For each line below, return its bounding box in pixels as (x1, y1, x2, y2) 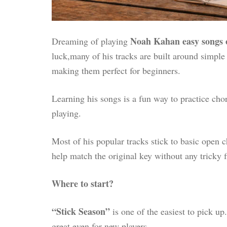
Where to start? (52, 177, 113, 191)
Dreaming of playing (52, 35, 130, 48)
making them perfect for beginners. (52, 64, 180, 77)
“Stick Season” (52, 205, 110, 218)
